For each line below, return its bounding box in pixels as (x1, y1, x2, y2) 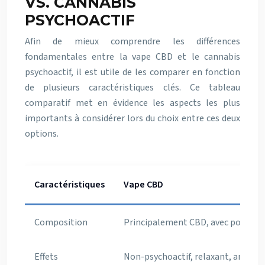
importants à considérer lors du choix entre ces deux (25, 112, 240, 125)
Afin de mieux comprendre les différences (25, 35, 240, 48)
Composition (34, 216, 88, 229)
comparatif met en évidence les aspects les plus (25, 96, 240, 109)
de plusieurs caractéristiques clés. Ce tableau (25, 81, 240, 94)
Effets (34, 250, 58, 263)
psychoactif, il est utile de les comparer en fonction (25, 66, 240, 79)
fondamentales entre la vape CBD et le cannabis (25, 50, 240, 63)
